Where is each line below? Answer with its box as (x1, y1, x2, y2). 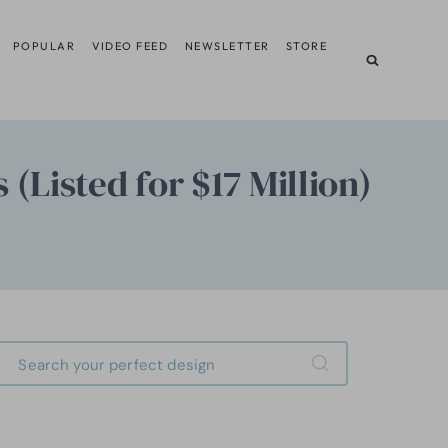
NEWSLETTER (184, 38, 270, 53)
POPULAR (12, 38, 76, 53)
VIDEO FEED (91, 38, 169, 53)
